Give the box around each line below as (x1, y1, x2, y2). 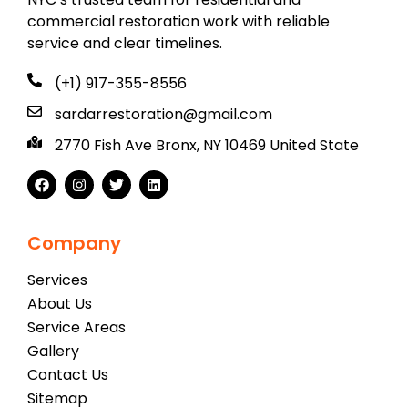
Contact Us (27, 364, 108, 386)
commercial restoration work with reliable (27, 11, 330, 33)
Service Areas (27, 317, 126, 339)
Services (27, 270, 87, 291)
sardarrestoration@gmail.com (55, 104, 272, 126)
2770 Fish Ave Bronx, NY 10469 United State (55, 135, 359, 157)
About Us (27, 293, 92, 315)
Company (27, 230, 121, 257)
